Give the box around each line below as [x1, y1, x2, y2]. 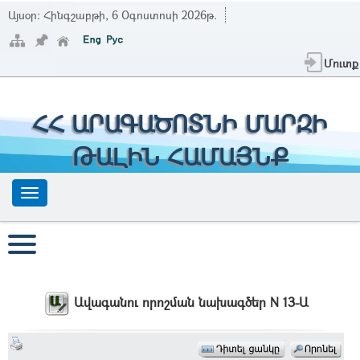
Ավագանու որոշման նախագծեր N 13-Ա [73, 293, 309, 311]
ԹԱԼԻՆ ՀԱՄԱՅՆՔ [72, 141, 288, 172]
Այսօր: [8, 7, 43, 22]
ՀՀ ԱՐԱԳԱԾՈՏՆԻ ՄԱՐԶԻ [32, 108, 328, 139]
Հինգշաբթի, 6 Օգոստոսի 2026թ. [43, 7, 217, 22]
